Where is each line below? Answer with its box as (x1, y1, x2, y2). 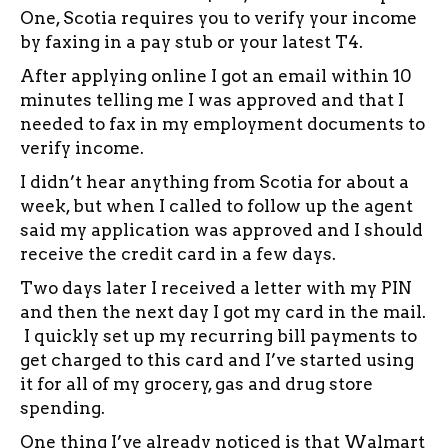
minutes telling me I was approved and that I (20, 89, 404, 110)
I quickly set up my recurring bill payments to (20, 325, 417, 346)
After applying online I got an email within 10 (20, 65, 411, 86)
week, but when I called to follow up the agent (20, 195, 413, 216)
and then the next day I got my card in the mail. (20, 301, 426, 322)
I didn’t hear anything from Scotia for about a (20, 171, 409, 192)
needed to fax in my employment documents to (20, 113, 425, 134)
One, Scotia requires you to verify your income (20, 7, 417, 28)
